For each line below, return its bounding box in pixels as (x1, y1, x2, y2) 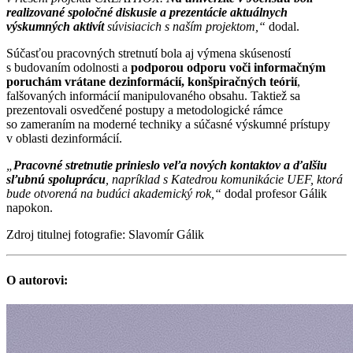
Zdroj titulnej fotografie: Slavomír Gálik (6, 228, 204, 242)
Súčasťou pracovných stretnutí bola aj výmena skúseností (6, 46, 291, 61)
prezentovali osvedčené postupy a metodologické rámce (6, 103, 283, 117)
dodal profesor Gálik (221, 187, 327, 201)
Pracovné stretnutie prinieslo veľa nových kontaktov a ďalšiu (13, 158, 327, 173)
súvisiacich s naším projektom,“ (107, 20, 266, 34)
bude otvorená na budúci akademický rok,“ (6, 187, 221, 201)
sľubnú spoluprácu (6, 173, 106, 187)
